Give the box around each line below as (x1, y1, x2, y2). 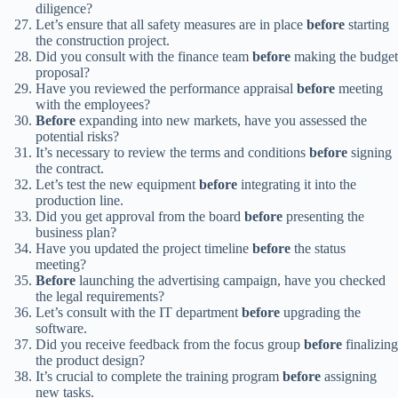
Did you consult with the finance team (36, 49, 252, 65)
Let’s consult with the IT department (36, 305, 242, 321)
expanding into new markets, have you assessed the (76, 113, 367, 129)
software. (36, 321, 87, 337)
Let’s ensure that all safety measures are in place (36, 17, 306, 33)
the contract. (36, 161, 104, 177)
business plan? (36, 225, 116, 241)
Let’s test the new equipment (36, 177, 199, 193)
